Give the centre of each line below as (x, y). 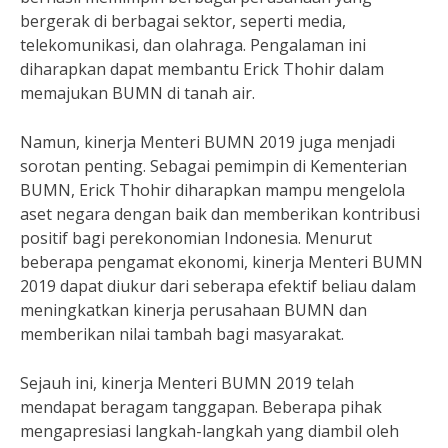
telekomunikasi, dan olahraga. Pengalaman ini (193, 45)
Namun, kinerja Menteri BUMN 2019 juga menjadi (207, 142)
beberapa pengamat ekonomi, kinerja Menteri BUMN (221, 262)
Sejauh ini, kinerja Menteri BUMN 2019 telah (187, 383)
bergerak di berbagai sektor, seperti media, (183, 21)
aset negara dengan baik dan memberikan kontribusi (220, 214)
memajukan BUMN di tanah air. (137, 93)
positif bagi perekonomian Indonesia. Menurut (196, 238)
